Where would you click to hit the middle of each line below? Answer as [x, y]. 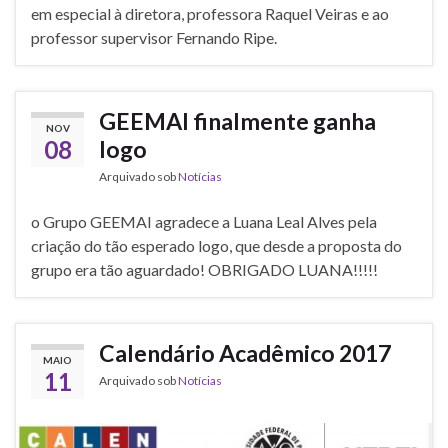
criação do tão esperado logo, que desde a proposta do [216, 246]
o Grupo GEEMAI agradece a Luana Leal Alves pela [204, 222]
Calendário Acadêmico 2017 [245, 353]
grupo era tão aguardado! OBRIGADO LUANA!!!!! [204, 270]
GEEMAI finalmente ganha [237, 121]
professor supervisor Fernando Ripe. [154, 38]
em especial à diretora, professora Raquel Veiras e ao [210, 14]
